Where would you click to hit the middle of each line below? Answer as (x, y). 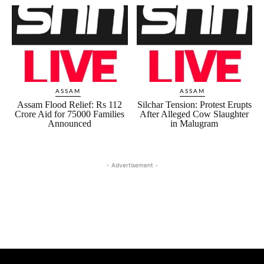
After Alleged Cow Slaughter (194, 114)
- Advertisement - (132, 165)
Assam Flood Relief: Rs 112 (70, 105)
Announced (70, 124)
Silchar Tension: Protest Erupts (194, 105)
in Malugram (194, 124)
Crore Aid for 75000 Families (70, 114)
